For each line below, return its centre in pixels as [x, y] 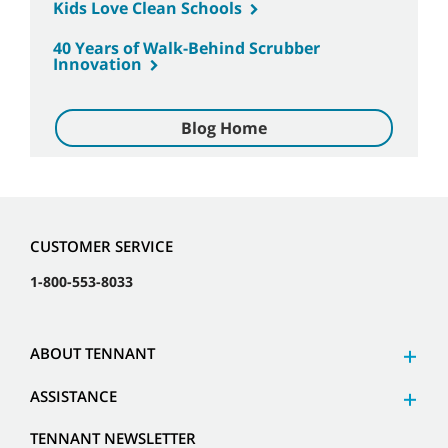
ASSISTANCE [73, 396]
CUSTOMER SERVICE [101, 246]
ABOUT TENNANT [92, 353]
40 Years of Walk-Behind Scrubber [186, 47]
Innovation [97, 63]
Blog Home [224, 127]
